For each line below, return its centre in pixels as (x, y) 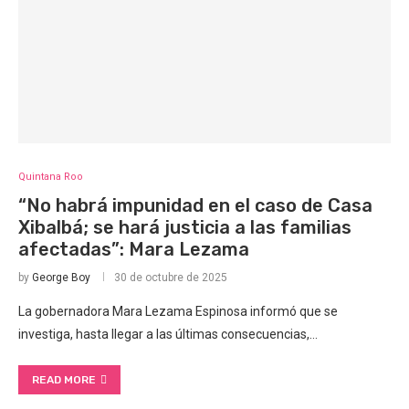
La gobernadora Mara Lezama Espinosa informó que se (178, 312)
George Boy (61, 278)
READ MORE (64, 380)
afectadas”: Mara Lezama (134, 250)
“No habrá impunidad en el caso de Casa (195, 206)
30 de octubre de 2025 (171, 278)
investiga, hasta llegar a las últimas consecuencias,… (168, 335)
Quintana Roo (51, 177)
